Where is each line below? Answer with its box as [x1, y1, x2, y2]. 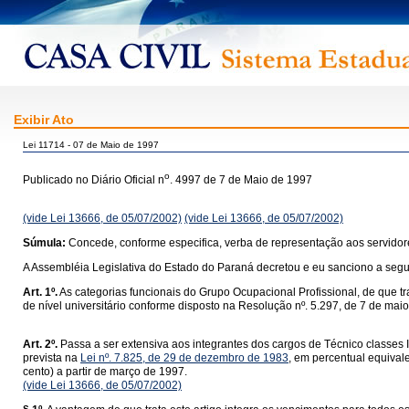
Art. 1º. [23, 286, 58, 299]
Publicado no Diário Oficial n [23, 173, 164, 186]
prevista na [23, 351, 80, 364]
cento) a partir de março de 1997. [23, 365, 187, 378]
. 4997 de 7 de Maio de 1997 [170, 173, 312, 186]
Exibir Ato [14, 112, 74, 127]
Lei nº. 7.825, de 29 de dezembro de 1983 [80, 351, 288, 364]
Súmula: [23, 236, 66, 249]
